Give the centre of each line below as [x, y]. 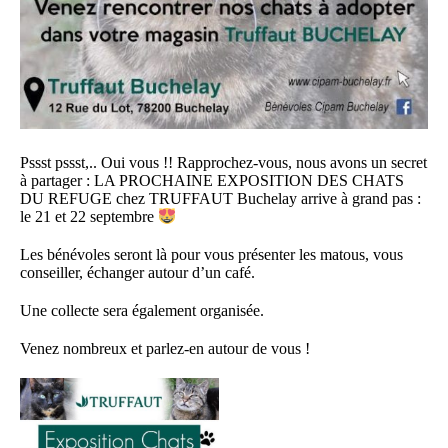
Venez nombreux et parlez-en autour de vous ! [165, 349]
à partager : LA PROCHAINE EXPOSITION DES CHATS [212, 180]
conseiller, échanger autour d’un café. [138, 273]
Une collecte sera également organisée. [142, 311]
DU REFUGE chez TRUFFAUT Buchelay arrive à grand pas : [221, 198]
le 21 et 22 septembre [89, 217]
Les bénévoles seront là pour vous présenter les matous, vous [212, 255]
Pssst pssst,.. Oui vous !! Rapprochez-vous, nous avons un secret [224, 162]
